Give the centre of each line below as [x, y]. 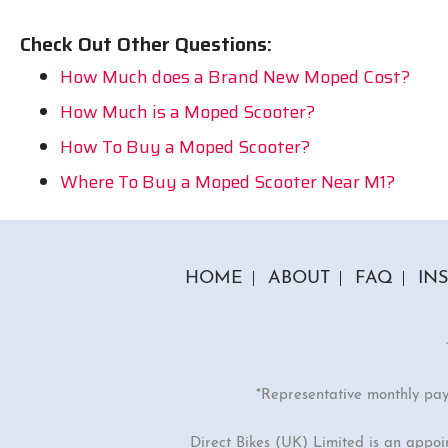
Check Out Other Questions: [146, 43]
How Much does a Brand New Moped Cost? [235, 76]
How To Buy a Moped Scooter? [185, 146]
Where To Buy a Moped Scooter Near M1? [227, 181]
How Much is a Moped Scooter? [187, 111]
